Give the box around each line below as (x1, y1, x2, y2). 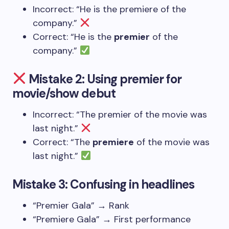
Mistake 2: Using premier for (26, 71, 182, 87)
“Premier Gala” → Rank (33, 199, 129, 212)
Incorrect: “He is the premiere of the (33, 3, 186, 15)
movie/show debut (12, 85, 116, 101)
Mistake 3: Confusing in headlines (12, 176, 195, 192)
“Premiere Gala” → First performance (33, 213, 191, 225)
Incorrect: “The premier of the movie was (33, 108, 207, 121)
